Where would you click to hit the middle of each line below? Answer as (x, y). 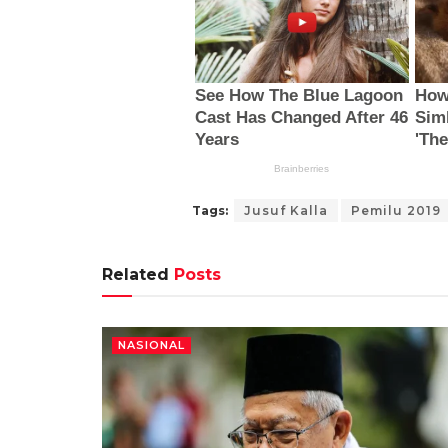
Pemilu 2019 (396, 211)
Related (135, 274)
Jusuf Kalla (286, 211)
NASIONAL (151, 344)
